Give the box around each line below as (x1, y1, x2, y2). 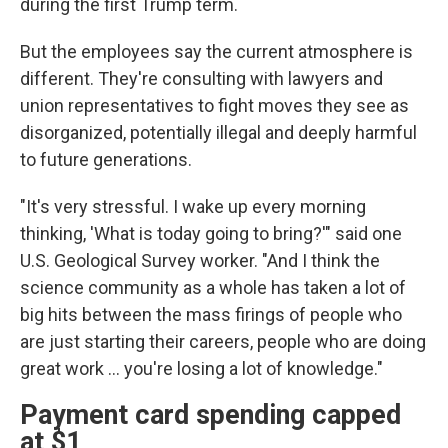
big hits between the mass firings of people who (20, 304, 402, 325)
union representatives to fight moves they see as (20, 95, 409, 116)
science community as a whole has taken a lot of (20, 277, 406, 298)
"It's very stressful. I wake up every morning (20, 196, 366, 217)
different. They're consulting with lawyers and (20, 68, 383, 89)
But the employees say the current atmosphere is (20, 41, 413, 62)
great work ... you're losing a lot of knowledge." (20, 358, 383, 379)
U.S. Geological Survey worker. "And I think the (20, 250, 380, 271)
